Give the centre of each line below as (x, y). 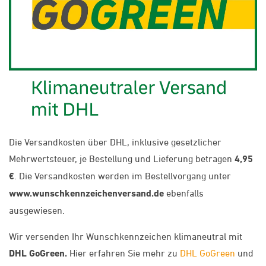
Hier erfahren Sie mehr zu (125, 253)
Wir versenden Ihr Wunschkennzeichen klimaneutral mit (126, 237)
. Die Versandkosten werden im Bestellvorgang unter (123, 176)
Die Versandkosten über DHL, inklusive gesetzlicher (115, 142)
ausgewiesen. (38, 210)
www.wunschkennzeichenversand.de (86, 194)
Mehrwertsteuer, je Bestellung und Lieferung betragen (122, 159)
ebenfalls (184, 193)
